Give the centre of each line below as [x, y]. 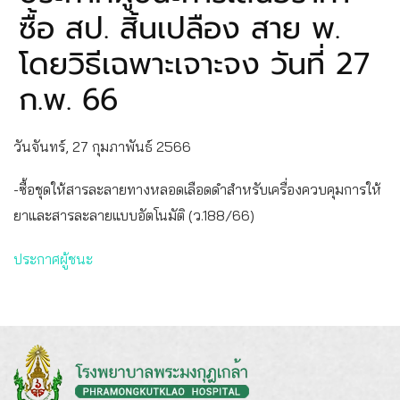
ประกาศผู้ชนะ [53, 259]
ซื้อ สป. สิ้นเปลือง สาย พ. [179, 28]
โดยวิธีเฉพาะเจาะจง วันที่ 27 [194, 63]
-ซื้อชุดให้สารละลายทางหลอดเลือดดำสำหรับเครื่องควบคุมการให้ [197, 190]
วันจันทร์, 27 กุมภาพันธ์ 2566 [102, 146]
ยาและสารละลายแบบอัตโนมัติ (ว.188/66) [134, 216]
